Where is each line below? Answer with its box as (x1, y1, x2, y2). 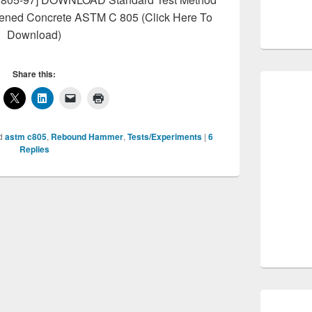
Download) (7, 26, 61, 42)
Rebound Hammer (50, 130, 123, 143)
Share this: (13, 68, 56, 80)
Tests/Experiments (127, 130, 202, 143)
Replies (19, 143, 49, 155)
